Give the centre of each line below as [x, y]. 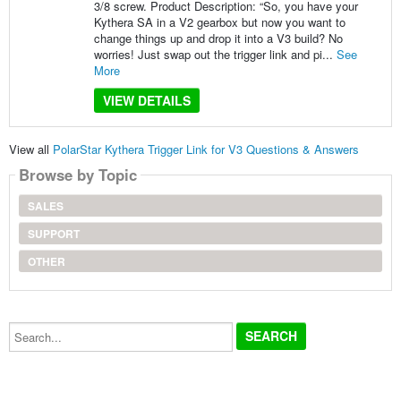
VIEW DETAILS [146, 100]
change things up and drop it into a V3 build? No [218, 38]
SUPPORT [53, 234]
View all [30, 149]
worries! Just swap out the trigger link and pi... [215, 54]
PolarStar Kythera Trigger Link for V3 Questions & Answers [205, 149]
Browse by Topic [77, 175]
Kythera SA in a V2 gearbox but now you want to [219, 21]
